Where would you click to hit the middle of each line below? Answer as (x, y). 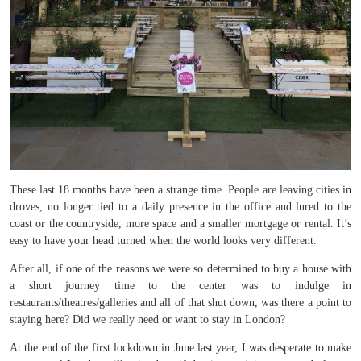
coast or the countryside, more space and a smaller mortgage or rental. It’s (180, 224)
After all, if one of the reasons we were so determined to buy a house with (180, 269)
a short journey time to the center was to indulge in (180, 286)
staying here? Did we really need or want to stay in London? (147, 320)
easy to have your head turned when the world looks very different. (163, 241)
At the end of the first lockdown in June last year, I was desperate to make (180, 348)
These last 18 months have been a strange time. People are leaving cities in (180, 190)
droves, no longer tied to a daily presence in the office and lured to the (180, 207)
